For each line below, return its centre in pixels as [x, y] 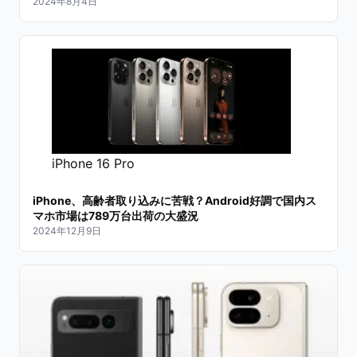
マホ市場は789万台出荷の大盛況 [116, 215]
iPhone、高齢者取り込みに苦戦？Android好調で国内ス [175, 200]
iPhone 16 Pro [93, 163]
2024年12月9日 [67, 230]
